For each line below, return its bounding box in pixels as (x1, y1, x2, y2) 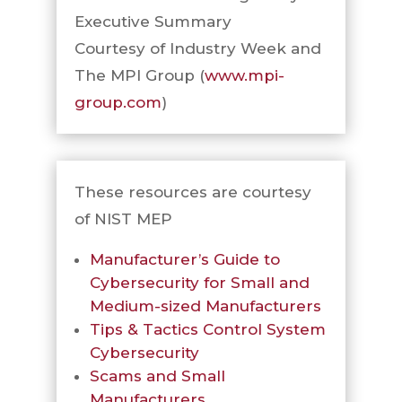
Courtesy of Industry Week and (74, 39, 321, 57)
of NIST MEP (74, 210, 172, 228)
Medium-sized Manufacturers (89, 297, 321, 315)
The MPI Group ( (74, 66, 205, 84)
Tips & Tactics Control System (89, 320, 326, 338)
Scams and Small (89, 367, 225, 385)
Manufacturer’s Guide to (89, 250, 280, 268)
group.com (74, 93, 162, 111)
